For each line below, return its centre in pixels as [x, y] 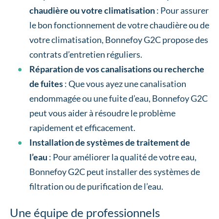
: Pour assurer [182, 11]
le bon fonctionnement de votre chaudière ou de [119, 25]
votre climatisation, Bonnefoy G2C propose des [119, 40]
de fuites [46, 84]
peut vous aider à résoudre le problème [102, 113]
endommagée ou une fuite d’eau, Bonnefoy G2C [119, 99]
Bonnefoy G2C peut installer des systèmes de [115, 172]
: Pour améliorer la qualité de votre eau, [122, 157]
